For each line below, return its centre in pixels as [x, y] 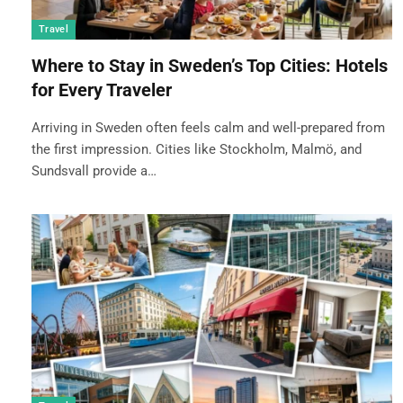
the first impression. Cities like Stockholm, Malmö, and [197, 150]
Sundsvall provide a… [94, 171]
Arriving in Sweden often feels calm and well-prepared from [208, 128]
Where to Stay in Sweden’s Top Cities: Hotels [210, 66]
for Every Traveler [102, 90]
